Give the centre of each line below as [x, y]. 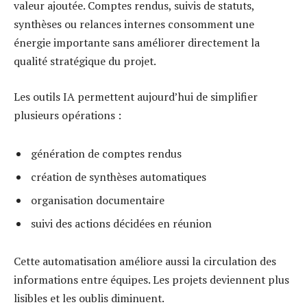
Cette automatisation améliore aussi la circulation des [145, 261]
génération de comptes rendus [106, 153]
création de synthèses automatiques [119, 176]
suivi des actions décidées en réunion [121, 223]
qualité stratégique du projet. [85, 61]
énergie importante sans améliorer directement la [137, 43]
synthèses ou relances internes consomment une [134, 24]
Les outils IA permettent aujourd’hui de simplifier [136, 96]
